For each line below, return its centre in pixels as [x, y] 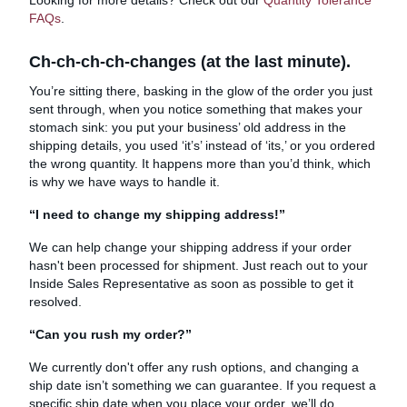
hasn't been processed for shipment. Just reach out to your [199, 265]
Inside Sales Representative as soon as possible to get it [191, 283]
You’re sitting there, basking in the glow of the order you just [201, 90]
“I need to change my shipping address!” [157, 214]
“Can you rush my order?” [110, 334]
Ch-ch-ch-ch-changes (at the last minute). [190, 61]
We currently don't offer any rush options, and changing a [194, 367]
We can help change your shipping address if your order [190, 247]
